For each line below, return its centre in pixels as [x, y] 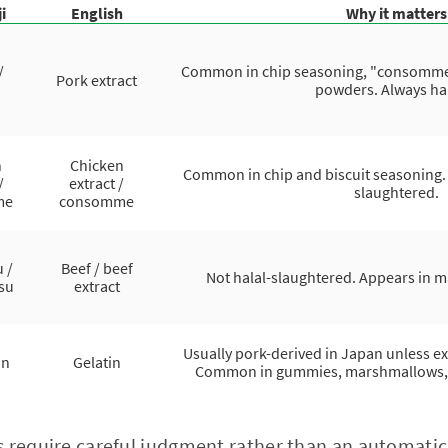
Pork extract [96, 80]
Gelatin [96, 362]
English [96, 13]
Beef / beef [96, 268]
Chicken [96, 165]
